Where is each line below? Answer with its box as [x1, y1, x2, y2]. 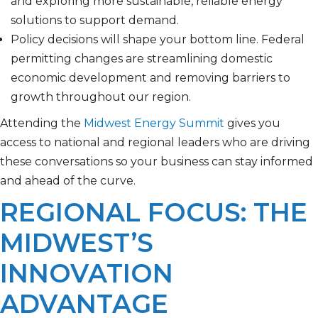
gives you [224, 116, 280, 131]
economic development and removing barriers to [11, 71, 290, 85]
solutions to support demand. [11, 13, 179, 28]
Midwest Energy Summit [84, 116, 224, 131]
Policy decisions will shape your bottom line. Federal [11, 33, 305, 47]
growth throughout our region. [11, 90, 191, 104]
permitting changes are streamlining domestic [11, 52, 273, 66]
